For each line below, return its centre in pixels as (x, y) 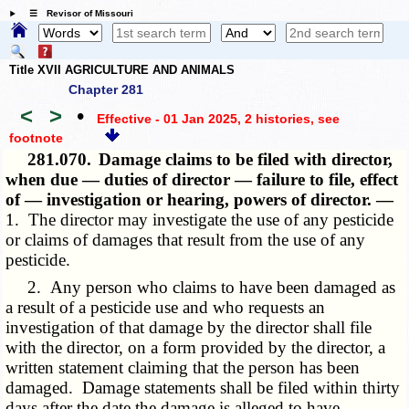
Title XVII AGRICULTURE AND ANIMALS (122, 69)
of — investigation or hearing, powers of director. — (200, 200)
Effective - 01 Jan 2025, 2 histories (203, 118)
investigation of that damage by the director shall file (189, 328)
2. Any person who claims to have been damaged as (201, 288)
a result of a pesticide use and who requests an (166, 308)
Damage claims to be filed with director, (246, 160)
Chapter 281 (106, 90)
